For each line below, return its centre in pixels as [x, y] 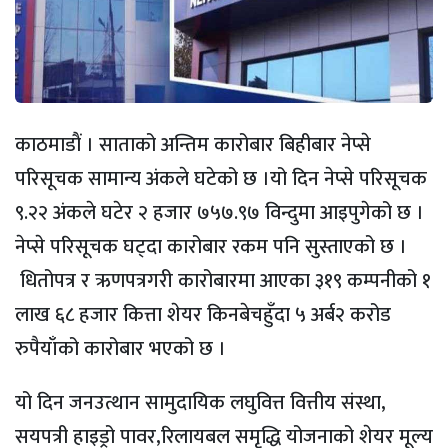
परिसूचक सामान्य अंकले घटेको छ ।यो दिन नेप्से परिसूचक [221, 179]
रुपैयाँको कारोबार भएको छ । [120, 349]
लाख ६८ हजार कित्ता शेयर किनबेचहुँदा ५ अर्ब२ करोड [203, 315]
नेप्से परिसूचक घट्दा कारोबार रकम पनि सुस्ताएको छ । [211, 247]
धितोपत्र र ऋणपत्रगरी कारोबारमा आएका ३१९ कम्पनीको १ [223, 281]
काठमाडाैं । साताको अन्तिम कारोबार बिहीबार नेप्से [193, 145]
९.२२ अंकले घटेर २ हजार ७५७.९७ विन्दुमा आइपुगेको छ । [219, 213]
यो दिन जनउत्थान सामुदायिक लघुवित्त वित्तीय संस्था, [200, 403]
